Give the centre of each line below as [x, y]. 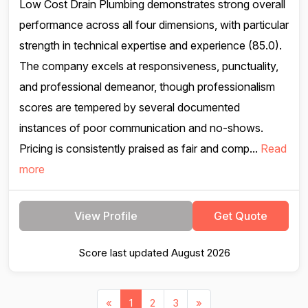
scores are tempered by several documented [130, 107]
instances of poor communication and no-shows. [141, 128]
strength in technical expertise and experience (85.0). [151, 45]
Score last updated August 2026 [154, 253]
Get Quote [241, 216]
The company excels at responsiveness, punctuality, [149, 66]
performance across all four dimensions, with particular [154, 25]
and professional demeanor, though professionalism [147, 87]
